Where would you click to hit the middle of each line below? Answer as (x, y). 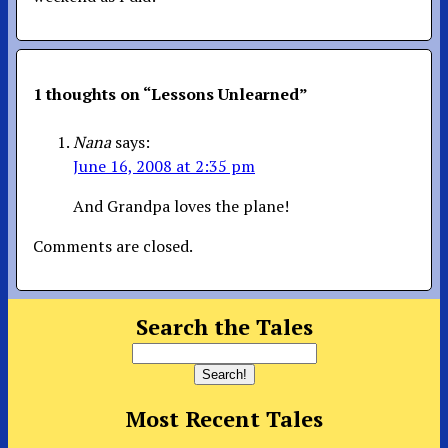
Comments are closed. (113, 245)
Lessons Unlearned (225, 93)
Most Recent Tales (224, 419)
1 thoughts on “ (92, 93)
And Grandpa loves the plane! (181, 205)
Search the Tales (224, 326)
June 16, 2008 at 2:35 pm (164, 165)
